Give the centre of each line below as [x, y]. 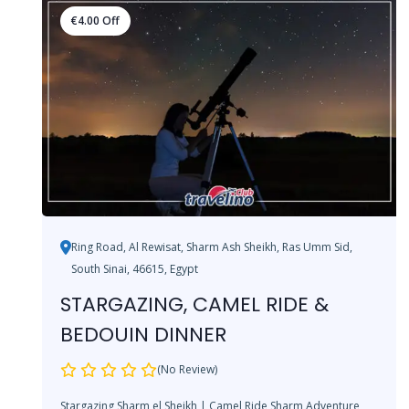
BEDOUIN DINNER [143, 334]
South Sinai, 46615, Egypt [135, 268]
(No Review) [187, 369]
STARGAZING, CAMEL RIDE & [194, 304]
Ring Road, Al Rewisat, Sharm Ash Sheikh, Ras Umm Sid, [212, 246]
